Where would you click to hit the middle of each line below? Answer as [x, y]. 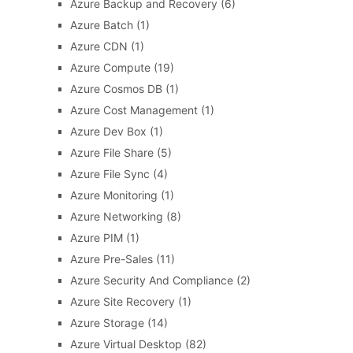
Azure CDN [98, 46]
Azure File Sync [110, 174]
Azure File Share [111, 152]
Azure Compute [110, 67]
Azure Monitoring [113, 195]
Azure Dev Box [108, 131]
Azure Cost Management [134, 110]
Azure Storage [107, 323]
